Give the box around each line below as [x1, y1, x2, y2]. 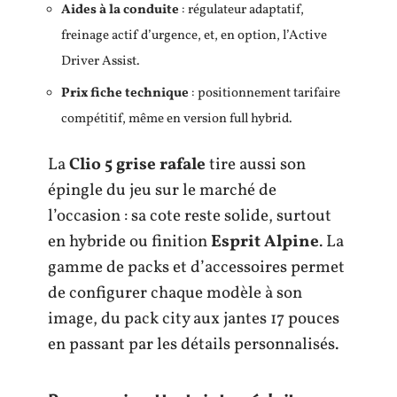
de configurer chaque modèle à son [48, 281, 302, 305]
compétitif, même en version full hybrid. [61, 110, 292, 128]
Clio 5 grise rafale [69, 152, 206, 176]
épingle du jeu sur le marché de [48, 178, 276, 202]
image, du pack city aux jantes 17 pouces [48, 307, 339, 331]
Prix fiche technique [61, 84, 189, 103]
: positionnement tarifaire [189, 84, 340, 103]
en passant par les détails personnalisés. [48, 332, 339, 356]
